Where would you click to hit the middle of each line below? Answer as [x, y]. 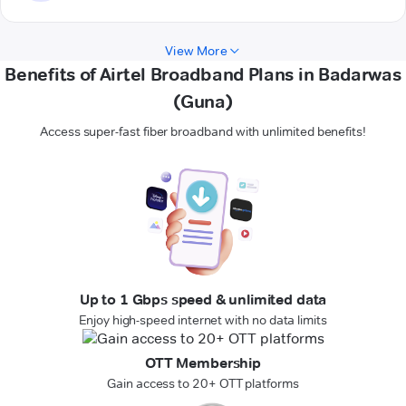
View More [196, 51]
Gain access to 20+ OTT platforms [203, 384]
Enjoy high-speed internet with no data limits [203, 320]
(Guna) [203, 102]
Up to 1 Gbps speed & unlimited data [203, 300]
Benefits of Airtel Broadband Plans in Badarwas [203, 75]
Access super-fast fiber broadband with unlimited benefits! [203, 132]
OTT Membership [203, 363]
